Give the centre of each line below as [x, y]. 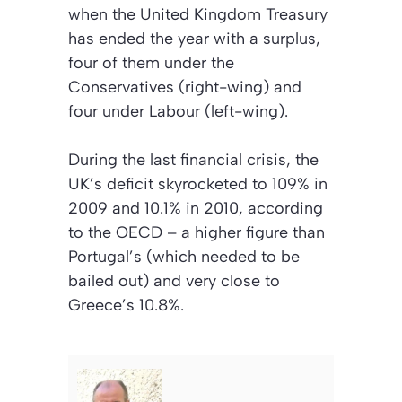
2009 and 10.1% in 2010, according [196, 208]
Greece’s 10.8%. [126, 305]
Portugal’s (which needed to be [184, 256]
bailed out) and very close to [174, 280]
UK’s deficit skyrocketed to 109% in [198, 184]
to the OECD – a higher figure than [197, 232]
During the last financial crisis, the [193, 159]
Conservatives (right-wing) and [185, 87]
